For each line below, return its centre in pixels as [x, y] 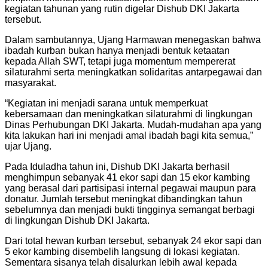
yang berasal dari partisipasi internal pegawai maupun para [130, 188]
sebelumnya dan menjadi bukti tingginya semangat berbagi [130, 209]
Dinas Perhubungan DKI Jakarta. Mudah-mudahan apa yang [133, 124]
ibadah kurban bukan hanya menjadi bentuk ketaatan [117, 50]
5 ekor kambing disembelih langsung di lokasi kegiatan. [122, 251]
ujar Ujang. [28, 146]
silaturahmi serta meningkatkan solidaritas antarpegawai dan [133, 72]
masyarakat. [31, 83]
